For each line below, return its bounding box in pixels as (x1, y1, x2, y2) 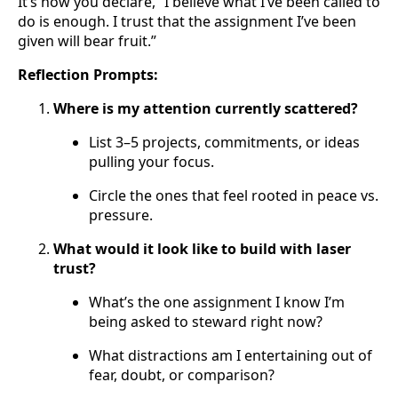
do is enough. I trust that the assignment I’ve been (18, 12, 356, 32)
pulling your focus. (89, 152, 214, 172)
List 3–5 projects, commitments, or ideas (89, 132, 360, 153)
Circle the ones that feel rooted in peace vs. (89, 186, 378, 206)
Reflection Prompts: (18, 65, 158, 85)
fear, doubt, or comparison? (89, 365, 275, 386)
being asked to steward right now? (89, 312, 322, 332)
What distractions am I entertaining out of (89, 346, 372, 366)
